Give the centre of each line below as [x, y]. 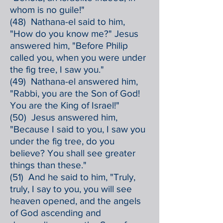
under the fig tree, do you [62, 141]
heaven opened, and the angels [75, 201]
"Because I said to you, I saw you [78, 129]
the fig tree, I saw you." [57, 69]
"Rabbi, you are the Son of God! [75, 93]
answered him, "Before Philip [69, 46]
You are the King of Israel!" [65, 105]
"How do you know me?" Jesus [74, 34]
